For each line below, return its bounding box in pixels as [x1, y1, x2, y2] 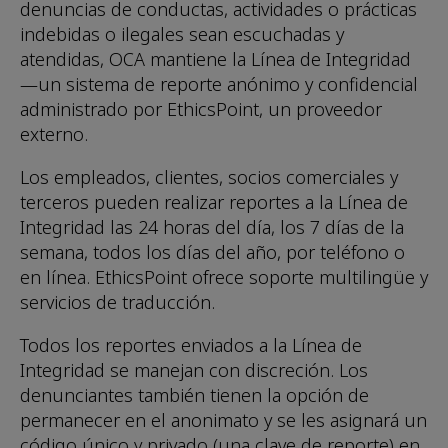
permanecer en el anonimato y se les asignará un [20, 408, 427, 433]
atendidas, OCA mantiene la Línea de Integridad [20, 47, 411, 72]
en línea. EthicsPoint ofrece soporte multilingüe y [20, 265, 428, 290]
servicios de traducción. [20, 290, 215, 315]
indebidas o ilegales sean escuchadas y [20, 22, 344, 47]
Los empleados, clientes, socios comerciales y [20, 165, 398, 190]
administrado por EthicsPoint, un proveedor [20, 97, 382, 122]
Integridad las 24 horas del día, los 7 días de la [20, 215, 404, 240]
